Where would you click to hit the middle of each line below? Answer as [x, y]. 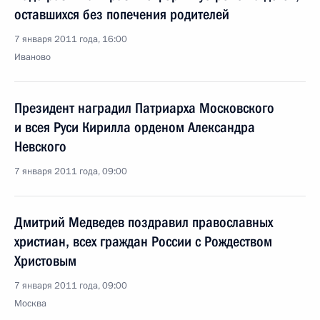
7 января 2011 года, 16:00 [71, 39]
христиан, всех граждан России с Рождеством [143, 241]
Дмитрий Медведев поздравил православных [144, 222]
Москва [30, 304]
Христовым [45, 261]
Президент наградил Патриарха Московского [144, 108]
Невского [40, 146]
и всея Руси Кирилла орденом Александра [135, 127]
